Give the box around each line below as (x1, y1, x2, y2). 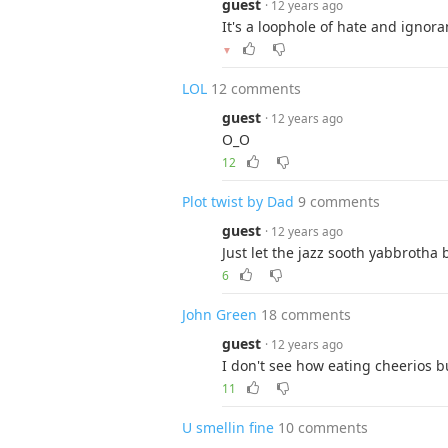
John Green (182, 305, 257, 324)
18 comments (261, 305, 351, 324)
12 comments (211, 79, 301, 98)
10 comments (278, 418, 368, 437)
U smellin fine (182, 418, 274, 437)
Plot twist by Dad (182, 192, 294, 211)
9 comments (298, 192, 380, 211)
